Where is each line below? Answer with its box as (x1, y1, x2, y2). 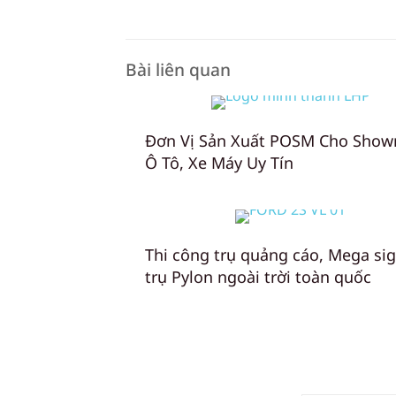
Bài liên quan (126, 57, 231, 81)
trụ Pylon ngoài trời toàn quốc (145, 266, 371, 287)
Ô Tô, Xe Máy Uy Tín (145, 152, 293, 173)
